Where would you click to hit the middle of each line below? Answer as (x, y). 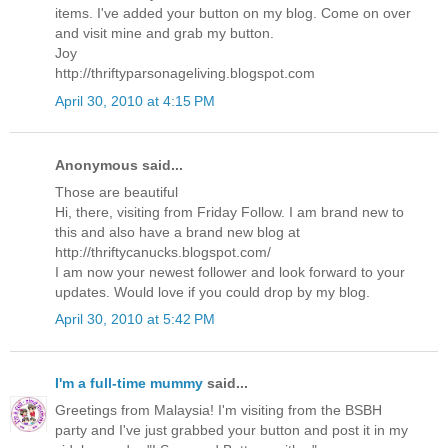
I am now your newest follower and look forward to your (230, 271)
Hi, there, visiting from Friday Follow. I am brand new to (229, 211)
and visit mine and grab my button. (164, 33)
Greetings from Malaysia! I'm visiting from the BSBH (218, 410)
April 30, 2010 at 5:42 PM (135, 319)
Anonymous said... (119, 164)
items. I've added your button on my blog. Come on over (233, 13)
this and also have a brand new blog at (177, 231)
